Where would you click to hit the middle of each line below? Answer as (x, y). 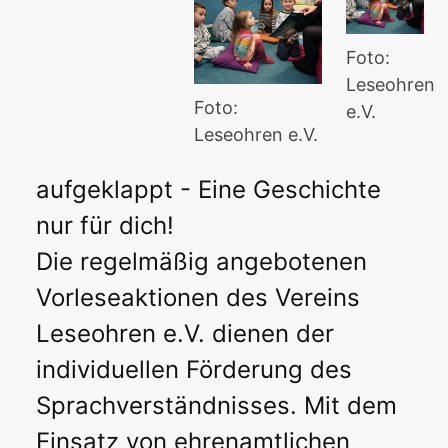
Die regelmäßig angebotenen (201, 261)
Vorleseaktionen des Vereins (198, 297)
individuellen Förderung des (194, 369)
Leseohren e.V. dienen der (185, 333)
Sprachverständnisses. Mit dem (216, 405)
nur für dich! (105, 225)
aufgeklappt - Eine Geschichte (208, 189)
